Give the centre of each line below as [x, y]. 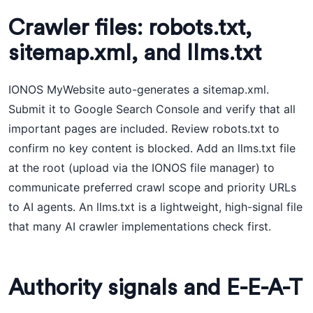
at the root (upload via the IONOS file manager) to [141, 168]
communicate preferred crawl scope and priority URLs [152, 187]
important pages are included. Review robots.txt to [144, 129]
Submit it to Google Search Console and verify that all [152, 109]
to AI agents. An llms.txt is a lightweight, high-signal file [155, 207]
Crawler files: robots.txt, [130, 28]
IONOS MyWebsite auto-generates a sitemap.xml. [139, 89]
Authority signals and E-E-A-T [155, 288]
